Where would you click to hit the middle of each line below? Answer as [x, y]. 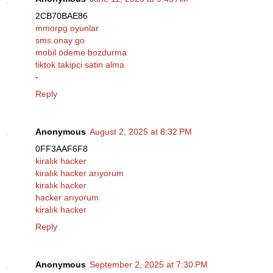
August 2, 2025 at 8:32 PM [141, 132]
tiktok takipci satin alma [80, 65]
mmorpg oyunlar [67, 28]
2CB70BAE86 [62, 16]
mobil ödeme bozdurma [81, 53]
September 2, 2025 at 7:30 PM [149, 264]
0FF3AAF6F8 [62, 149]
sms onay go [60, 41]
